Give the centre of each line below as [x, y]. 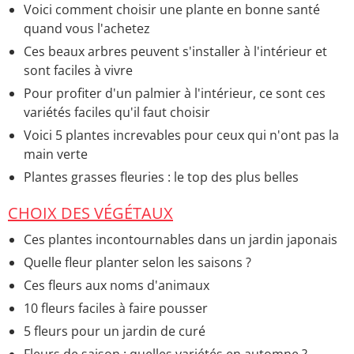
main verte [56, 154]
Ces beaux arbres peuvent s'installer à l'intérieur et [175, 52]
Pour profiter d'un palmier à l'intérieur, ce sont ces [175, 94]
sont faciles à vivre [78, 71]
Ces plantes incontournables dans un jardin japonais [181, 240]
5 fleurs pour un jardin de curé [115, 331]
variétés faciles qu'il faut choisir [117, 113]
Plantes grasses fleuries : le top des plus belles [161, 177]
